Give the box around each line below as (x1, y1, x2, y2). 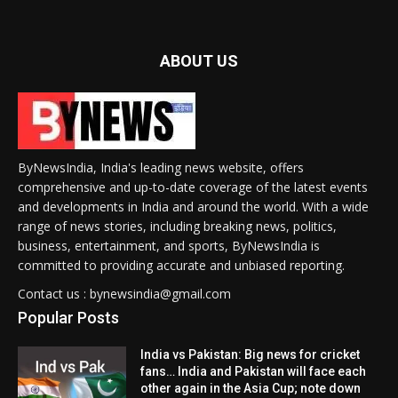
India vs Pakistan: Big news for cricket (140, 346, 361, 362)
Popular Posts (18, 307, 119, 327)
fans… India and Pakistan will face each (140, 363, 367, 378)
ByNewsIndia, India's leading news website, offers (18, 158, 304, 176)
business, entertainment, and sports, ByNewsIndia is (18, 236, 320, 254)
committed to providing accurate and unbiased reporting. (18, 256, 345, 274)
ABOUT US (160, 51, 238, 70)
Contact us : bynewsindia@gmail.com (18, 284, 231, 302)
